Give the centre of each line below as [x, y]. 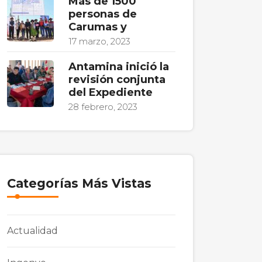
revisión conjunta [117, 80]
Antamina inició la [119, 67]
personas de [103, 14]
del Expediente [111, 92]
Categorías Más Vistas [79, 183]
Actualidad [32, 231]
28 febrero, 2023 [103, 107]
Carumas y [98, 27]
